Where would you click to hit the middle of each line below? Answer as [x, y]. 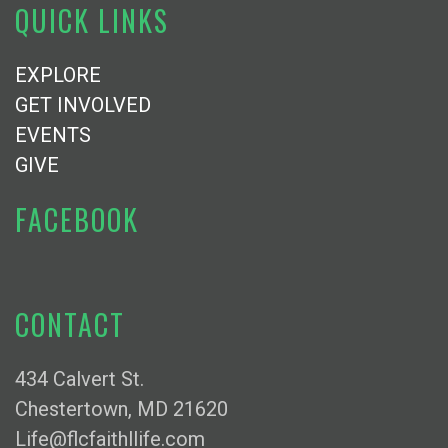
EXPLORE [58, 75]
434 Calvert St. [79, 379]
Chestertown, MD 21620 [121, 409]
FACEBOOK [77, 219]
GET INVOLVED [83, 105]
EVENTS [53, 135]
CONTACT [70, 324]
